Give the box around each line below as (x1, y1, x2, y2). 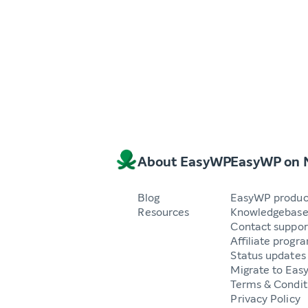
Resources (137, 204, 190, 219)
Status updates (230, 247, 306, 263)
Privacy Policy (230, 291, 300, 306)
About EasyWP (137, 152, 232, 171)
